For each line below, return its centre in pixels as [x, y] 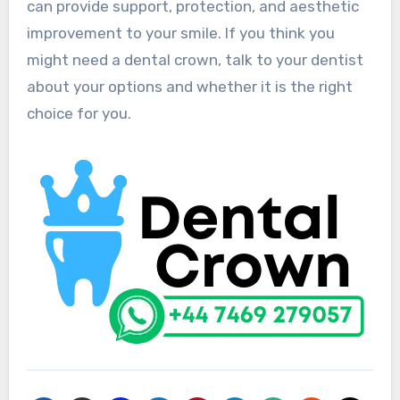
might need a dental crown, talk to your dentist [195, 60]
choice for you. [79, 114]
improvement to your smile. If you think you [180, 33]
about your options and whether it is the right [189, 87]
